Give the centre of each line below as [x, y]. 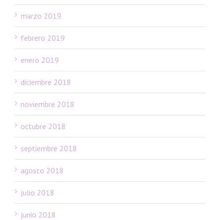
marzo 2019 [41, 15]
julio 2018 [38, 192]
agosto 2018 [42, 170]
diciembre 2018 [46, 82]
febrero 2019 [43, 38]
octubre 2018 [43, 126]
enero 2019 [40, 60]
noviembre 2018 [48, 104]
